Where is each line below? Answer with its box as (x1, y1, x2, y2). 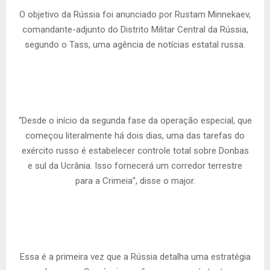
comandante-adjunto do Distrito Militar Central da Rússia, (22, 24, 248, 36)
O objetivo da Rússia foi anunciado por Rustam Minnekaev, (19, 9, 251, 20)
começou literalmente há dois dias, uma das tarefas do (25, 130, 245, 142)
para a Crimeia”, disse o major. (75, 175, 195, 187)
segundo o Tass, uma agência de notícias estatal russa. (25, 39, 245, 51)
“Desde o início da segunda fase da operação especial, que (18, 115, 252, 127)
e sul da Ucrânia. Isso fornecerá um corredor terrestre (28, 160, 242, 172)
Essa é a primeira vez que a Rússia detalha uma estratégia (19, 251, 251, 263)
